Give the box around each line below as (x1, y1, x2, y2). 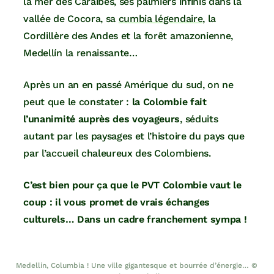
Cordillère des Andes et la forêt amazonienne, (23, 30, 233, 42)
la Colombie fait (131, 96, 207, 108)
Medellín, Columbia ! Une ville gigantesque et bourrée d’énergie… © (16, 261, 258, 270)
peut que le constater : (23, 96, 132, 108)
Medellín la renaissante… (23, 47, 141, 59)
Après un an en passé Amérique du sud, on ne (23, 79, 234, 91)
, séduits (180, 113, 218, 125)
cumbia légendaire (118, 13, 203, 25)
